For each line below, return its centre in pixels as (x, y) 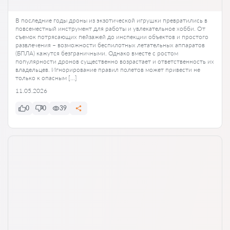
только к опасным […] (46, 78)
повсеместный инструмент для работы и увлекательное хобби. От (110, 28)
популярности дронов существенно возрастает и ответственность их (115, 61)
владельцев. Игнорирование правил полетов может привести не (108, 69)
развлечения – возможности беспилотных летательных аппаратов (110, 45)
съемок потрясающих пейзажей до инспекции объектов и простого (112, 36)
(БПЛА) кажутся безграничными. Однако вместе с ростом (97, 53)
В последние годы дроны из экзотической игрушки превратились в (111, 20)
